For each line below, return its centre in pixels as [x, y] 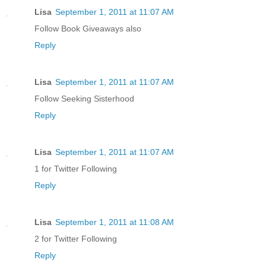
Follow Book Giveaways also [88, 29]
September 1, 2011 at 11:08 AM [115, 222]
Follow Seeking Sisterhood [84, 99]
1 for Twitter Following [76, 169]
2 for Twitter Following [76, 239]
